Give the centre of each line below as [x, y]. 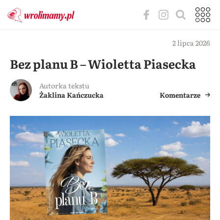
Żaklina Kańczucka [71, 95]
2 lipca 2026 [191, 43]
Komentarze [180, 95]
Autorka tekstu [64, 85]
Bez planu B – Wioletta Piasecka [103, 64]
